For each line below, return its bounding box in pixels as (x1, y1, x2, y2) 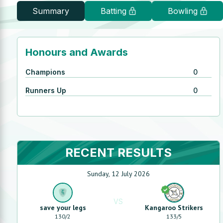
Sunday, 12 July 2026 (87, 169, 150, 178)
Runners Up (25, 86, 66, 95)
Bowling (167, 6, 198, 16)
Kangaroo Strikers (145, 203, 204, 212)
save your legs (39, 203, 86, 212)
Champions (25, 68, 65, 76)
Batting (100, 6, 126, 16)
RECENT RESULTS (65, 145, 172, 160)
